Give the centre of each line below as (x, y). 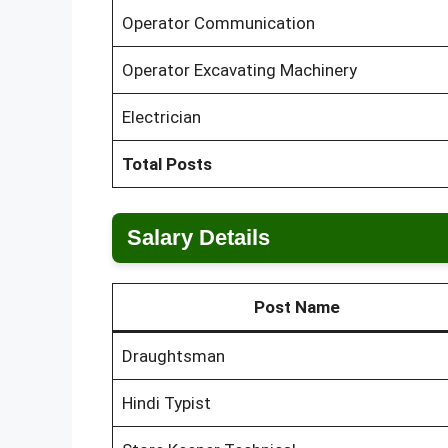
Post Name (297, 307)
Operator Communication (218, 22)
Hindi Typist (166, 403)
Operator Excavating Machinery (239, 69)
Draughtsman (173, 356)
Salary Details (198, 238)
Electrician (161, 116)
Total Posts (166, 163)
